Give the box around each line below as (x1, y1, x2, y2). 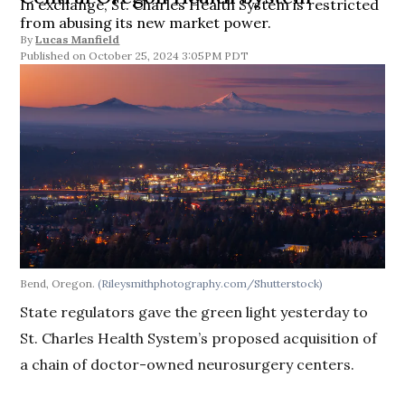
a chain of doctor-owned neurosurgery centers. (20, 355, 355, 374)
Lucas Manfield (35, 33, 120, 46)
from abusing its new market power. (20, 14, 272, 32)
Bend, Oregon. (20, 277, 99, 291)
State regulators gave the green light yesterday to (20, 303, 369, 322)
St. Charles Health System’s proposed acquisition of (20, 329, 378, 348)
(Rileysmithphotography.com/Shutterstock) (98, 277, 324, 291)
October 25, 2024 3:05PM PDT (89, 49, 250, 62)
